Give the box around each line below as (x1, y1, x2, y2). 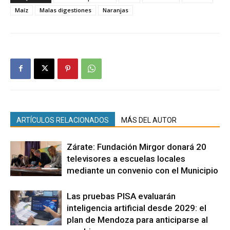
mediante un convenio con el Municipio (67, 165, 218, 176)
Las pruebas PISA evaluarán (67, 190, 176, 201)
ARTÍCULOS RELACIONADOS (16, 116, 109, 124)
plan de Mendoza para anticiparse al (67, 214, 208, 225)
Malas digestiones (40, 6, 91, 14)
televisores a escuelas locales (67, 153, 185, 164)
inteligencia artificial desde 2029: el (67, 202, 206, 213)
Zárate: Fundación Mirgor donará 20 (67, 141, 206, 152)
